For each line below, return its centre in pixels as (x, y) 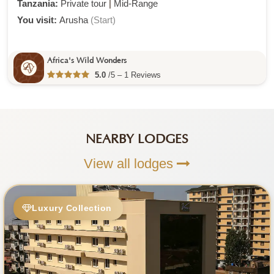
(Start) (103, 20)
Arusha (75, 20)
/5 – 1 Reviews (133, 75)
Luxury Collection (72, 208)
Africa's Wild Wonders (87, 60)
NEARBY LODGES (137, 139)
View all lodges (130, 164)
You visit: (38, 20)
